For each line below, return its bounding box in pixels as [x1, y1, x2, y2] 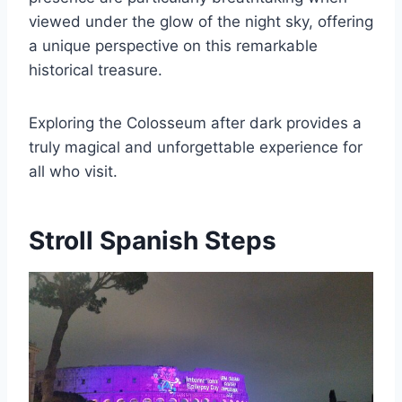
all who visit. [29, 162, 118, 180]
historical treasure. [29, 61, 162, 79]
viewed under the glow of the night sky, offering [29, 13, 373, 31]
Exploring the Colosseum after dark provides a [29, 114, 362, 132]
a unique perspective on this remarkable [29, 37, 318, 55]
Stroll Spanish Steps [29, 225, 276, 256]
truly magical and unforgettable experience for [29, 138, 363, 156]
